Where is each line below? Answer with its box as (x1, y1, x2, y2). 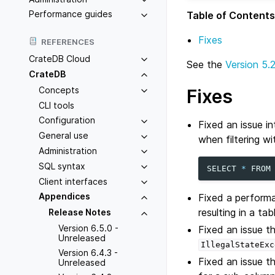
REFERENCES (41, 37, 95, 47)
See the (187, 58, 225, 71)
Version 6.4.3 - (58, 247, 118, 258)
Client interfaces (39, 176, 107, 187)
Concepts (39, 84, 79, 95)
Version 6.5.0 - (58, 222, 118, 233)
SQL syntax (39, 160, 85, 171)
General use (39, 130, 88, 141)
